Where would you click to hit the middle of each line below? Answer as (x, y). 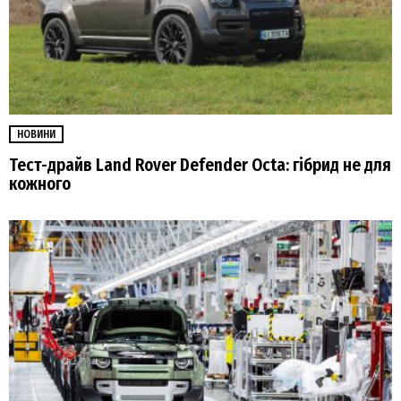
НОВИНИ (36, 134)
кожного (40, 184)
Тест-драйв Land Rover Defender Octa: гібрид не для (200, 165)
